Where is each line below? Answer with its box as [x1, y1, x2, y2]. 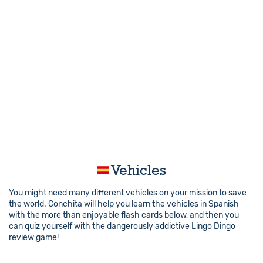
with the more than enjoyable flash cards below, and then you [9, 210, 239, 221]
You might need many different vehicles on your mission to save [9, 188, 247, 198]
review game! [9, 232, 59, 243]
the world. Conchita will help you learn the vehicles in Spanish [9, 199, 239, 210]
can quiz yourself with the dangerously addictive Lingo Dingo [9, 221, 235, 232]
